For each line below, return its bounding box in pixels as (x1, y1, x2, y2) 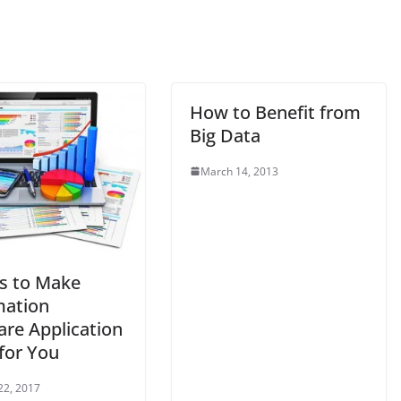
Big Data (190, 123, 260, 148)
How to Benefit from (190, 99, 361, 124)
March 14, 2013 (200, 163, 278, 179)
